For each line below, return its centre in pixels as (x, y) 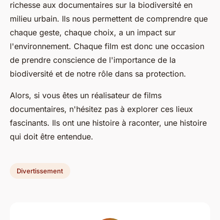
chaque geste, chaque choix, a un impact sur (93, 32)
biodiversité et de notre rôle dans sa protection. (98, 74)
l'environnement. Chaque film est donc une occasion (107, 46)
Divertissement (40, 171)
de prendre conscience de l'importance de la (93, 60)
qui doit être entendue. (52, 137)
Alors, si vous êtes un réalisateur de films (86, 95)
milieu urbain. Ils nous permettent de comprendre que (109, 19)
